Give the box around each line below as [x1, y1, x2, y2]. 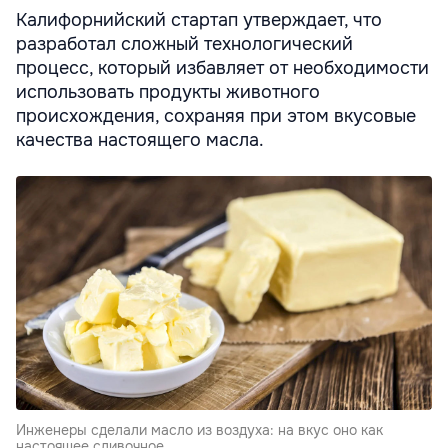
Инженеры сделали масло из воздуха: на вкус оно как [16, 420, 383, 439]
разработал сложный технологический [16, 32, 353, 55]
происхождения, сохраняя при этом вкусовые [16, 104, 416, 127]
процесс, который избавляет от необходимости [16, 56, 429, 79]
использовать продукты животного [16, 80, 320, 103]
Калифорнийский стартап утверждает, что [16, 8, 382, 31]
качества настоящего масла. [16, 128, 264, 151]
